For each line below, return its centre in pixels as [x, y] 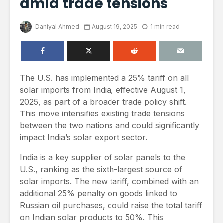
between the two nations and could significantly [110, 125]
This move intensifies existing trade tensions [102, 113]
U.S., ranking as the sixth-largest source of [101, 169]
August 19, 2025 [114, 26]
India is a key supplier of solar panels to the [103, 157]
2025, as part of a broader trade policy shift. [103, 101]
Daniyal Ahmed [56, 26]
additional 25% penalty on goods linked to [99, 193]
